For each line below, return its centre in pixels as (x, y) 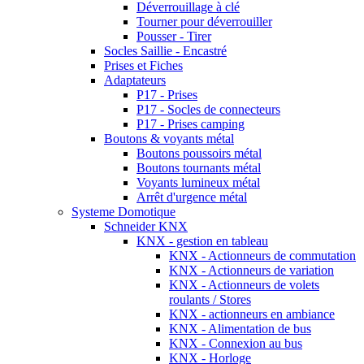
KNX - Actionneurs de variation (251, 270)
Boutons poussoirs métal (199, 153)
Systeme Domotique (123, 211)
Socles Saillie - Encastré (165, 50)
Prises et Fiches (143, 65)
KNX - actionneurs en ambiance (252, 314)
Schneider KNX (146, 226)
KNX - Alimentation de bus (240, 328)
